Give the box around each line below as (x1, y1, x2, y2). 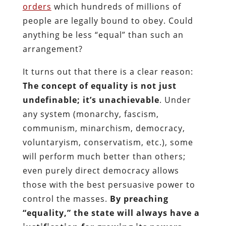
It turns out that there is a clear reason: (22, 66, 193, 77)
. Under (159, 94, 191, 105)
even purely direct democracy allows (22, 164, 179, 176)
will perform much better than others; (22, 150, 186, 162)
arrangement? (22, 43, 83, 54)
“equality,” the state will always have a (22, 207, 200, 218)
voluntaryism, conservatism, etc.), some (22, 136, 193, 148)
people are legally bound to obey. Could (22, 15, 193, 26)
